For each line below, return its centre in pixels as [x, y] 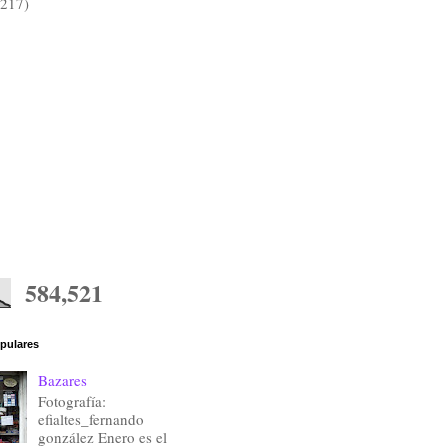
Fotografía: [71, 401]
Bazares [62, 380]
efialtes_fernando [90, 419]
